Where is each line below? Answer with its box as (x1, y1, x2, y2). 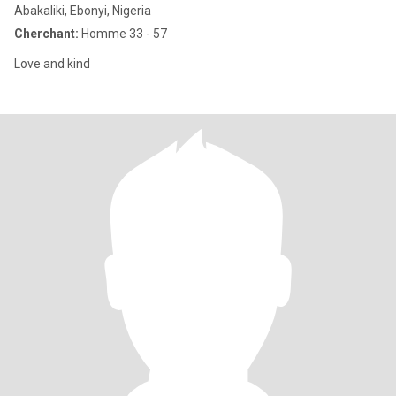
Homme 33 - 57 (79, 27, 167, 41)
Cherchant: (14, 27, 79, 41)
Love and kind (14, 57, 90, 71)
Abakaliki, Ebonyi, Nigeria (14, 4, 151, 18)
